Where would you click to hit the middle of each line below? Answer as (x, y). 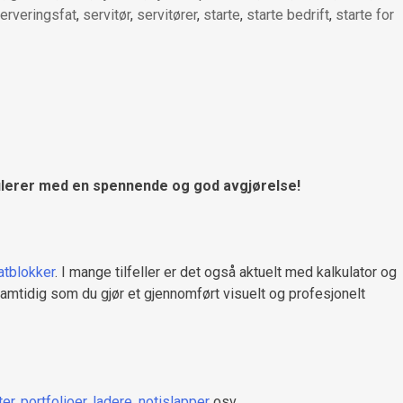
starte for (365, 14)
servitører (167, 14)
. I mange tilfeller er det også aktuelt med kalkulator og (226, 273)
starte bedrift (288, 14)
